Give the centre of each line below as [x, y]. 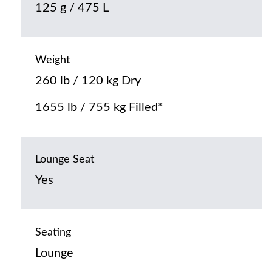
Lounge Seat [64, 160]
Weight [52, 60]
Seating [53, 233]
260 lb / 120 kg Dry [88, 81]
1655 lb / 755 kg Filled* [99, 108]
